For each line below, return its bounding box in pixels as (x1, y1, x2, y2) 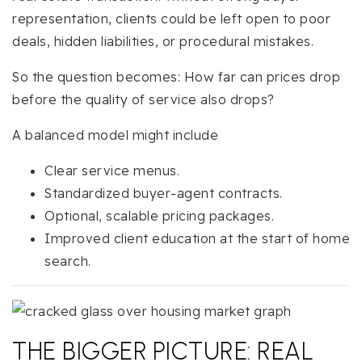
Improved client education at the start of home (44, 229, 350, 246)
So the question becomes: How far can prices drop (12, 68, 340, 85)
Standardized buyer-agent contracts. (44, 184, 283, 201)
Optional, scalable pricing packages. (44, 207, 274, 224)
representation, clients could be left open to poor (12, 10, 330, 27)
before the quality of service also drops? (12, 90, 275, 107)
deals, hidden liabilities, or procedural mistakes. (12, 32, 314, 49)
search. (44, 252, 91, 269)
